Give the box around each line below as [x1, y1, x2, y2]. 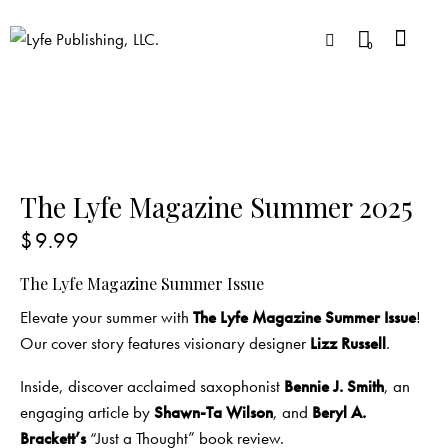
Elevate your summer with [20, 306, 193, 329]
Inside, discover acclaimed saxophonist [20, 375, 284, 398]
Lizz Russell [310, 332, 386, 355]
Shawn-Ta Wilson [154, 401, 273, 424]
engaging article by [20, 401, 154, 424]
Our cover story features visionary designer [20, 332, 310, 355]
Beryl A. [312, 401, 366, 424]
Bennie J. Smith [284, 375, 384, 398]
